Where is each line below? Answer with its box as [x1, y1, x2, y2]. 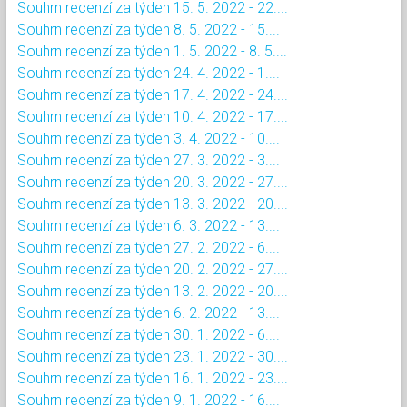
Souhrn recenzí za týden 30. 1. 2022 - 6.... [17, 325, 280, 343]
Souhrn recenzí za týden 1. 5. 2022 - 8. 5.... [17, 42, 287, 60]
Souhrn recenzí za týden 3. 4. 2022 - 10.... [17, 129, 280, 147]
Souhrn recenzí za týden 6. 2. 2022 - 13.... [17, 303, 280, 322]
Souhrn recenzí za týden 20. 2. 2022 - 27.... [17, 260, 288, 278]
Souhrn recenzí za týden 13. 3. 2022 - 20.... [17, 194, 288, 213]
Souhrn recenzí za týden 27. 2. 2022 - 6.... [17, 238, 280, 256]
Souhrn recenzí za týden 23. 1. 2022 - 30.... [17, 347, 288, 365]
